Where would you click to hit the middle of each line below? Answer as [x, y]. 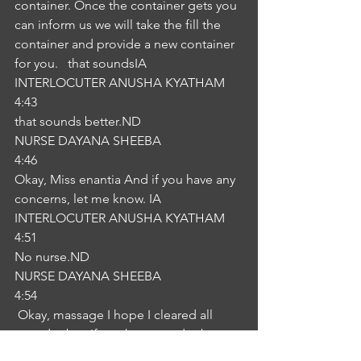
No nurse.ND [52, 257]
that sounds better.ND [78, 121]
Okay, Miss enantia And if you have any [127, 179]
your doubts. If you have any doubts [118, 334]
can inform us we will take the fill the [119, 25]
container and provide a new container [126, 44]
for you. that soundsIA [81, 63]
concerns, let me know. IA [88, 199]
